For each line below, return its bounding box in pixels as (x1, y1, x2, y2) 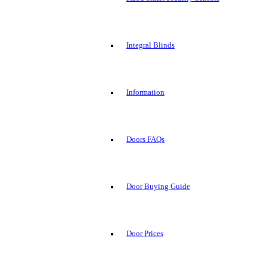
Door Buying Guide (126, 182, 190, 191)
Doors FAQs (126, 135, 164, 144)
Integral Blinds (126, 41, 175, 50)
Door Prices (126, 229, 163, 238)
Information (126, 88, 164, 97)
